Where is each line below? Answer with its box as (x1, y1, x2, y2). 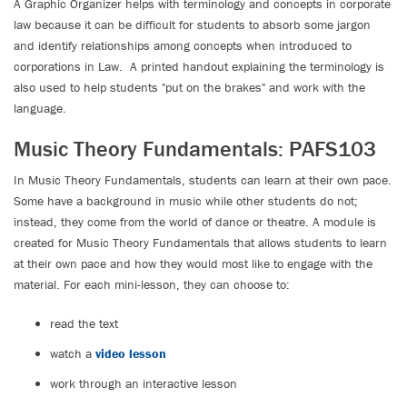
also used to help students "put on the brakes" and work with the (14, 79, 365, 95)
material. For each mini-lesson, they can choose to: (14, 276, 290, 293)
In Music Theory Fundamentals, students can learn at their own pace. (14, 172, 392, 188)
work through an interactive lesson (50, 375, 237, 392)
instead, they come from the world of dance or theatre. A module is (14, 213, 376, 230)
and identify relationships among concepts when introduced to (14, 37, 352, 54)
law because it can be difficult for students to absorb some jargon (14, 16, 371, 33)
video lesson (95, 345, 166, 362)
